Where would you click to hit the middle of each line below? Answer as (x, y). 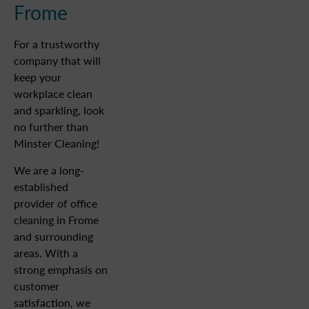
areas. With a (46, 252)
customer (37, 286)
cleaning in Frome (56, 219)
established (41, 186)
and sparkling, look (59, 110)
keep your (38, 77)
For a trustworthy (57, 44)
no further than (51, 127)
